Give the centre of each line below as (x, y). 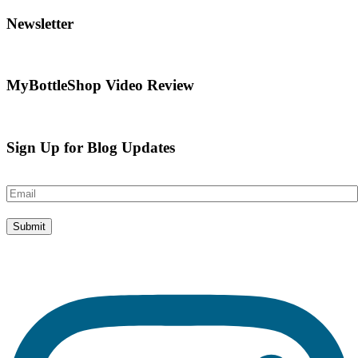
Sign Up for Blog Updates (91, 147)
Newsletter (40, 23)
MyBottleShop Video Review (100, 86)
